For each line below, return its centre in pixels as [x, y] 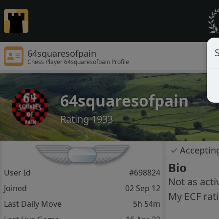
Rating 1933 [87, 119]
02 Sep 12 [142, 188]
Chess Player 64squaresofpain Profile [78, 62]
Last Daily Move [33, 204]
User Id [17, 173]
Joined [15, 188]
